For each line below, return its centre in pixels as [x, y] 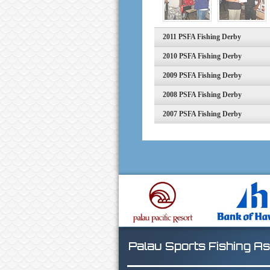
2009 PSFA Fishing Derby [202, 75]
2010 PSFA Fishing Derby [202, 56]
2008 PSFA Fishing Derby [202, 95]
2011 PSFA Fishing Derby [202, 37]
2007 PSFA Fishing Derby [202, 114]
